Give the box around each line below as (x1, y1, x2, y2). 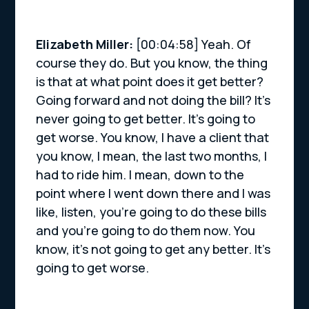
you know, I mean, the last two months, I (36, 148, 268, 165)
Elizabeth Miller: (36, 36, 137, 53)
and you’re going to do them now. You (36, 222, 256, 239)
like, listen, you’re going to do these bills (36, 203, 267, 221)
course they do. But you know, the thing (36, 54, 268, 72)
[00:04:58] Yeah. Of (136, 36, 252, 53)
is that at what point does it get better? (36, 73, 264, 90)
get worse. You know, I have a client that (36, 129, 270, 146)
